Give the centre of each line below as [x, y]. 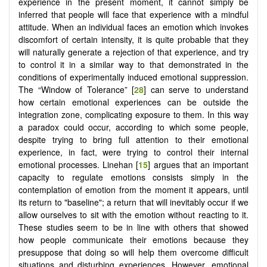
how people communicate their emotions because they [133, 239]
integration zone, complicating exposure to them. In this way [133, 114]
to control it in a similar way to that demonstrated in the [133, 64]
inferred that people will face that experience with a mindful [133, 14]
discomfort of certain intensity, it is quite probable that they [133, 39]
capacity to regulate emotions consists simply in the [133, 177]
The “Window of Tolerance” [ [76, 89]
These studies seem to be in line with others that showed [133, 227]
